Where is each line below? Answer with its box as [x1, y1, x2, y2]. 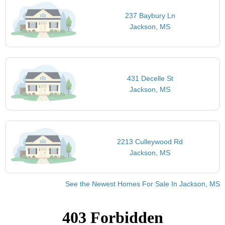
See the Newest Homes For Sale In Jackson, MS [65, 180, 220, 188]
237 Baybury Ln [125, 11, 175, 20]
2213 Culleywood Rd [117, 137, 183, 146]
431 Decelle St [127, 74, 173, 83]
